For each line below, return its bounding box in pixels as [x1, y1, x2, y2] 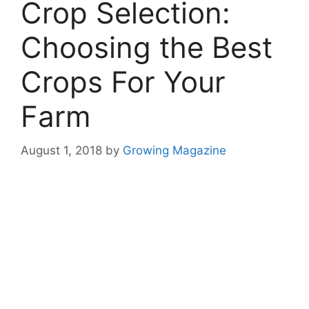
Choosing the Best [21, 30, 272, 66]
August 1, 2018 [21, 143, 102, 157]
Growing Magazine [123, 143, 226, 157]
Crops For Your [21, 64, 226, 100]
